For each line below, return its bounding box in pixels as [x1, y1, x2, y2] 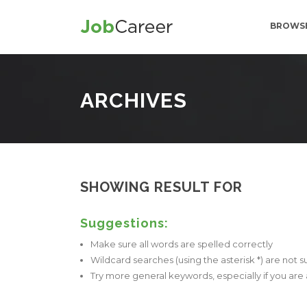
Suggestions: [80, 216, 169, 230]
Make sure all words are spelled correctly [90, 238, 273, 249]
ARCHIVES [80, 88, 187, 112]
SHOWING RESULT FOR [80, 179, 243, 195]
